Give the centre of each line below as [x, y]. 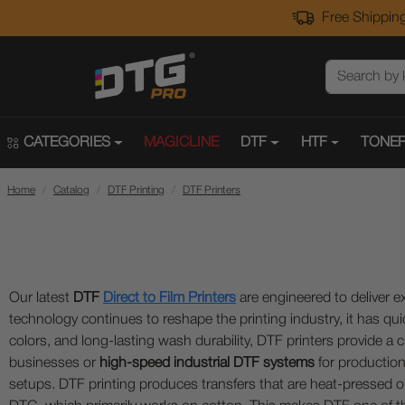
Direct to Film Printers [170, 298]
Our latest [41, 298]
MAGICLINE [182, 143]
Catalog [71, 190]
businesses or [54, 363]
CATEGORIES [67, 143]
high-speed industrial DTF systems [207, 363]
